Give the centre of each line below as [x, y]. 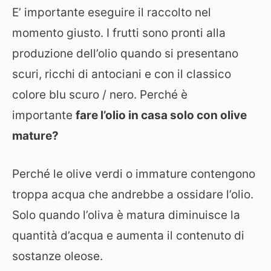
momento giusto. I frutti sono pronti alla [119, 33]
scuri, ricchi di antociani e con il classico [122, 74]
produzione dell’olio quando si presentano [125, 54]
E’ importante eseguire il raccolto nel [112, 12]
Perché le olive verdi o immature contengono [134, 174]
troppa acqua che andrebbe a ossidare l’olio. [133, 194]
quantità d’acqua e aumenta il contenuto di [128, 235]
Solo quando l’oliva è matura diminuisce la [126, 215]
